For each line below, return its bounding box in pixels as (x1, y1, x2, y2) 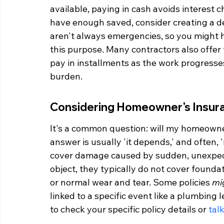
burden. (50, 70, 82, 82)
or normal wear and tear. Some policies (50, 176, 212, 188)
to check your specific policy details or (50, 203, 208, 215)
